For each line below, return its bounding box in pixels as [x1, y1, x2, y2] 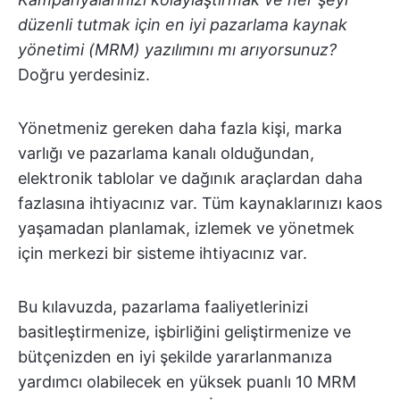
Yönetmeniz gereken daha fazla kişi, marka [18, 119, 342, 137]
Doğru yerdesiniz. [18, 65, 150, 84]
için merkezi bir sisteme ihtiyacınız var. [18, 244, 307, 262]
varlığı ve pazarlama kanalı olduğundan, [18, 144, 314, 162]
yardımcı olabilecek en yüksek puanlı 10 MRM [18, 372, 356, 391]
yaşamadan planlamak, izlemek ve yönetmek [18, 219, 354, 237]
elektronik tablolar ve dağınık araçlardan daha [18, 169, 362, 187]
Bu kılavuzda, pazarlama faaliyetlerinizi [18, 297, 308, 316]
